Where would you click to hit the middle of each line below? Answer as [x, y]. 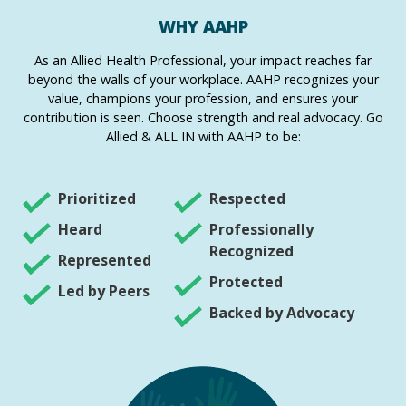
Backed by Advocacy [281, 313]
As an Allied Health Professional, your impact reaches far [203, 60]
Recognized [251, 251]
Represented [105, 261]
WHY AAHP [203, 25]
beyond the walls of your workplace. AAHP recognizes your [203, 79]
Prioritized [97, 199]
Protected [246, 282]
